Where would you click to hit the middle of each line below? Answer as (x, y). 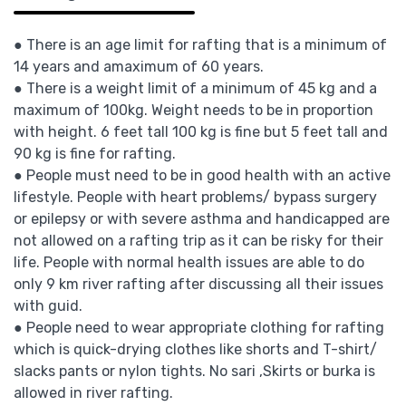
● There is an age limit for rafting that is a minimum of (200, 44)
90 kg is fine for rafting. (95, 153)
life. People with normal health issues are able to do (189, 262)
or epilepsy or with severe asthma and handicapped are (202, 218)
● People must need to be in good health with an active (202, 175)
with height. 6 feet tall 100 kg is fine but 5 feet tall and (201, 131)
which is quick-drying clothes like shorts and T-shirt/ (195, 349)
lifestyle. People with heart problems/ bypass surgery (195, 197)
